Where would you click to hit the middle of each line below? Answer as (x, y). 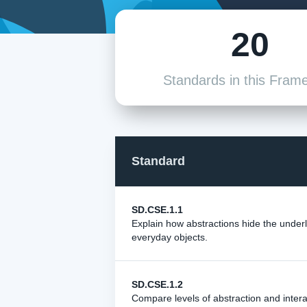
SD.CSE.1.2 (157, 284)
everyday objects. (170, 237)
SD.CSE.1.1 (157, 210)
